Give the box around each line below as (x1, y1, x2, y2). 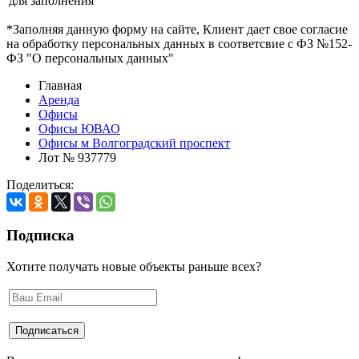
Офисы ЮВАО (38, 122, 120, 136)
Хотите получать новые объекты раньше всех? (6, 259, 261, 273)
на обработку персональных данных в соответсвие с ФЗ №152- (6, 37, 352, 51)
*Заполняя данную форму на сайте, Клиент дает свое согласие (6, 22, 348, 37)
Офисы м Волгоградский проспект (38, 136, 230, 151)
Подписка (6, 226, 75, 244)
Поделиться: (6, 178, 74, 192)
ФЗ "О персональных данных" (6, 51, 174, 66)
